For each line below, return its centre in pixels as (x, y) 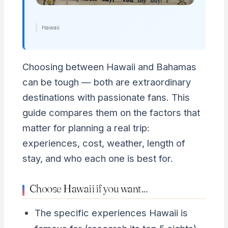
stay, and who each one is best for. (97, 159)
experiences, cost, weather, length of (104, 143)
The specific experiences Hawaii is (111, 212)
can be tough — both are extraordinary (106, 82)
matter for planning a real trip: (86, 128)
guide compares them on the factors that (111, 113)
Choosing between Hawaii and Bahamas (109, 67)
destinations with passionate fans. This (106, 97)
